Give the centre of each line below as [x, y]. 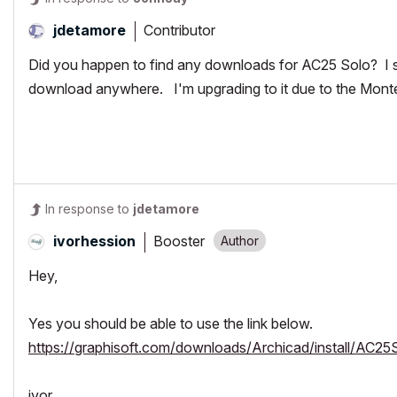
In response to [89, 209]
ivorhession [94, 241]
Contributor [179, 30]
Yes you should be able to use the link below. [171, 323]
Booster [179, 241]
